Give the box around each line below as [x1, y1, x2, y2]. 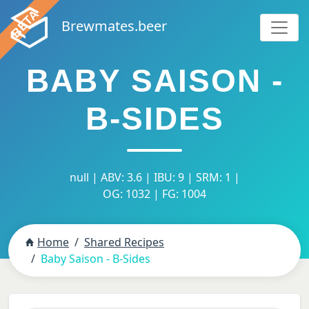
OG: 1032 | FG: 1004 [103, 186, 206, 201]
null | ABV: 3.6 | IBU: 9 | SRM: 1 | [69, 170, 240, 185]
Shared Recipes [84, 235, 164, 250]
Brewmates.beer [61, 17, 167, 36]
